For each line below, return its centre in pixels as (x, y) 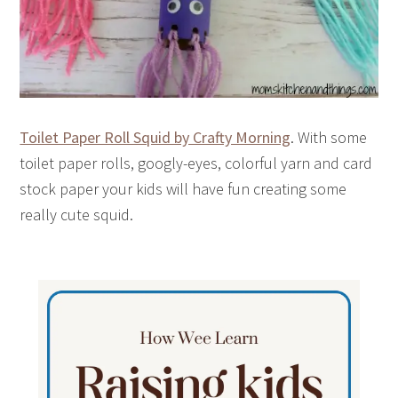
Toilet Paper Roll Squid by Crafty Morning (155, 137)
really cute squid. (77, 214)
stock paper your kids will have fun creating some (183, 188)
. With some (329, 137)
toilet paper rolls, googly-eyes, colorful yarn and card (196, 163)
